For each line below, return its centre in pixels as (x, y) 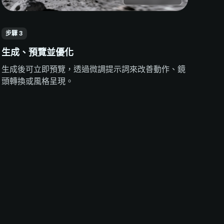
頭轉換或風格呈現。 (37, 81)
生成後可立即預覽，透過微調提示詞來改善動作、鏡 (93, 69)
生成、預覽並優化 (37, 52)
